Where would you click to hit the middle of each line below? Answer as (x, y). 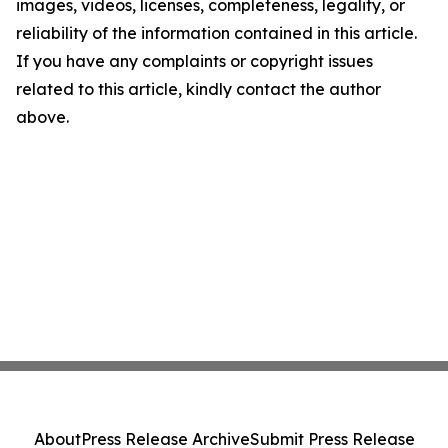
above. (42, 117)
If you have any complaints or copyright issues (194, 61)
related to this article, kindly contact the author (198, 89)
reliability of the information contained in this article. (216, 33)
